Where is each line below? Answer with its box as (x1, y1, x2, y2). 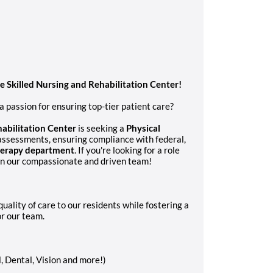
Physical (126, 122, 160, 133)
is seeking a (76, 122, 126, 133)
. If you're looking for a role (74, 144, 180, 155)
